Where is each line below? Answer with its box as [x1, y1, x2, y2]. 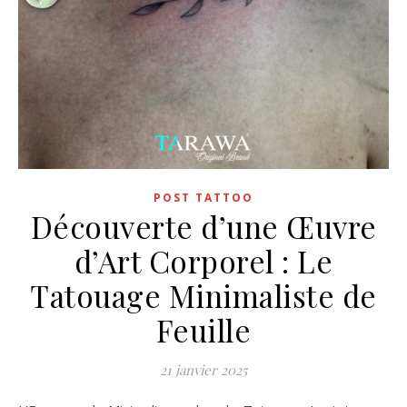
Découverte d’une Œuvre [30, 206, 377, 247]
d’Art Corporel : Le [74, 241, 333, 282]
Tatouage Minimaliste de [30, 275, 377, 316]
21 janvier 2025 [160, 361, 247, 380]
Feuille [155, 310, 252, 351]
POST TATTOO [154, 190, 253, 206]
